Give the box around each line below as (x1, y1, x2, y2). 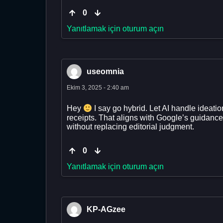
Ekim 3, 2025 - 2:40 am (67, 84, 129, 92)
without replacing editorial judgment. (67, 122, 194, 131)
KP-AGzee (87, 205, 125, 214)
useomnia (87, 67, 124, 76)
